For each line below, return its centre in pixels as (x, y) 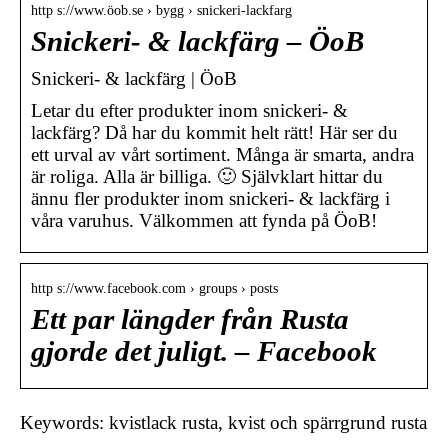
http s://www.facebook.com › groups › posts (154, 288)
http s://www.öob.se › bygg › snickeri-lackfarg (161, 10)
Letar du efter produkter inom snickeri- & (189, 110)
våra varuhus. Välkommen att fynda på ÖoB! (204, 220)
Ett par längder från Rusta (190, 319)
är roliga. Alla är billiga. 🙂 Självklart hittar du (207, 176)
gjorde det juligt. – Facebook (204, 351)
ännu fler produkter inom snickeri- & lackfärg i (210, 198)
